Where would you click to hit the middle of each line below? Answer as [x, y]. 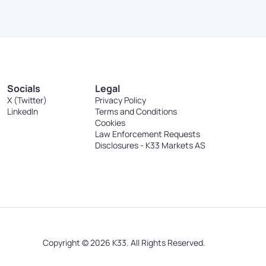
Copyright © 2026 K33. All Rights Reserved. [124, 243]
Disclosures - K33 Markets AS [150, 145]
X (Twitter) [27, 100]
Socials [24, 88]
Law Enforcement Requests [147, 134]
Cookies [110, 123]
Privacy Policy [120, 100]
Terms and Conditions [136, 111]
